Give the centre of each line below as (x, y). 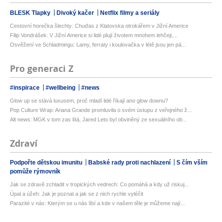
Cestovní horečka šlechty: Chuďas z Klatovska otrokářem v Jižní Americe (99, 26)
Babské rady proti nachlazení (130, 163)
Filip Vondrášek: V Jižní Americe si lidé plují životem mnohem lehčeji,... (94, 35)
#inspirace (26, 88)
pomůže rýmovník (35, 172)
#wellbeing (61, 88)
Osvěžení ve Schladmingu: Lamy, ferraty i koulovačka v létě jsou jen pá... (98, 45)
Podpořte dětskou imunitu (47, 163)
